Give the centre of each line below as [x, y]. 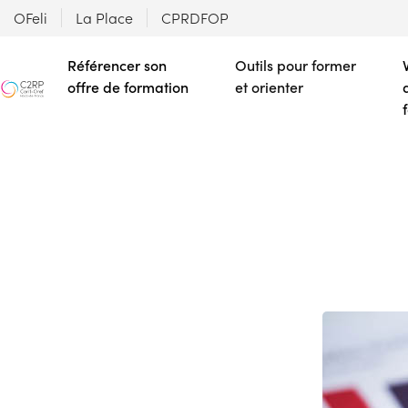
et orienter [269, 87]
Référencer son [117, 65]
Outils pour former [296, 65]
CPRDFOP [195, 18]
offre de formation [128, 87]
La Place [104, 18]
